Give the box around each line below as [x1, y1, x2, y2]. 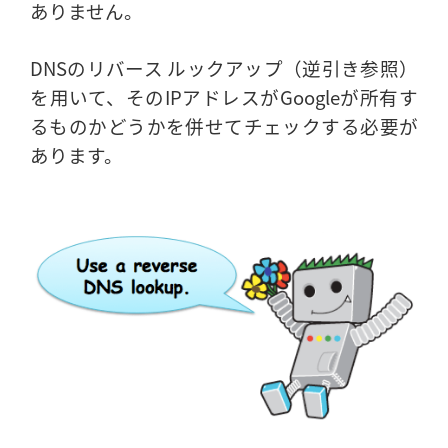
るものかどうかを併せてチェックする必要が [30, 111, 418, 139]
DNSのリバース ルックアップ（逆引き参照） [30, 53, 418, 81]
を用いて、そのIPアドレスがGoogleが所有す [30, 82, 418, 110]
